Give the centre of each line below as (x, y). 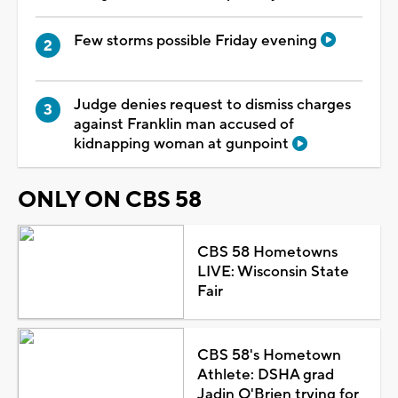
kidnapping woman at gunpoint (183, 144)
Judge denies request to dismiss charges (212, 105)
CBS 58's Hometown (269, 356)
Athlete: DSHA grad (265, 375)
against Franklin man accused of (184, 125)
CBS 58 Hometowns (267, 253)
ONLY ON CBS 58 (110, 200)
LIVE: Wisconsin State (273, 272)
